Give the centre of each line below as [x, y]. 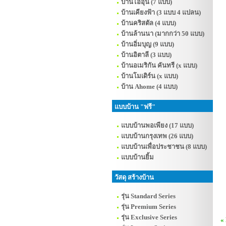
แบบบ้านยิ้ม [137, 157]
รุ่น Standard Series [148, 196]
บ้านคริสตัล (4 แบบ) [149, 23]
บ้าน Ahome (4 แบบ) [149, 87]
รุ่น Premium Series [149, 207]
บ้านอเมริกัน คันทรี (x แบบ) [159, 65]
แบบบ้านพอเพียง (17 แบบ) [157, 125]
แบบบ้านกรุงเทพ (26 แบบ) [157, 136]
